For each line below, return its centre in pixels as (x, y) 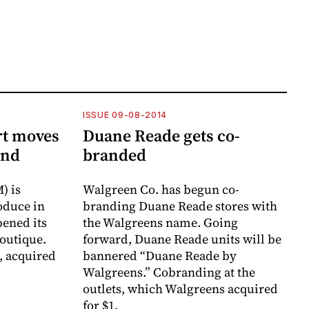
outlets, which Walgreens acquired (180, 288)
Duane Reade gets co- (161, 135)
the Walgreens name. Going (160, 222)
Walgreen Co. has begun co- (161, 189)
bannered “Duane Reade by (160, 255)
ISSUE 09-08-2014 (125, 114)
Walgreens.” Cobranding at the (169, 272)
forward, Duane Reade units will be (182, 239)
